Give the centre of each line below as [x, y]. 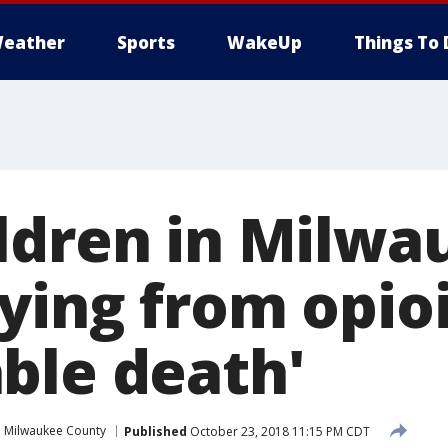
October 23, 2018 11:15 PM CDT [278, 431]
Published [155, 431]
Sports [146, 42]
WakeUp [264, 42]
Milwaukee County [55, 430]
